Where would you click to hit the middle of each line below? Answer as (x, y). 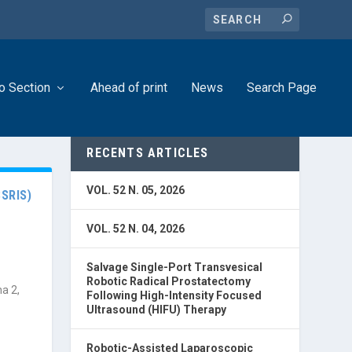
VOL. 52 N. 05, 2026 (136, 191)
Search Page (282, 88)
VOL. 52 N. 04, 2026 (136, 229)
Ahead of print (129, 88)
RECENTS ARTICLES (148, 153)
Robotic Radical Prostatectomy (169, 282)
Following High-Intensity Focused (174, 296)
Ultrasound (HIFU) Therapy (157, 310)
